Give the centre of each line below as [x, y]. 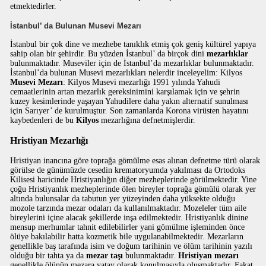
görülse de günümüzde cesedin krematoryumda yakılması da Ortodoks [128, 170]
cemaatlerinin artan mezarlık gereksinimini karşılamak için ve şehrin [125, 92]
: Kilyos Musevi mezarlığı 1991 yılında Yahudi [142, 82]
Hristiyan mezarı [209, 256]
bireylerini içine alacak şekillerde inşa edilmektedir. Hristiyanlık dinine [129, 218]
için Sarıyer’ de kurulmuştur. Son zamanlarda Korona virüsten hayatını [130, 111]
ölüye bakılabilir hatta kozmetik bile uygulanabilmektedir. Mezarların [127, 237]
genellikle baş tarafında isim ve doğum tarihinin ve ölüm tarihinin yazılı [132, 246]
